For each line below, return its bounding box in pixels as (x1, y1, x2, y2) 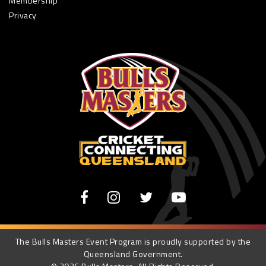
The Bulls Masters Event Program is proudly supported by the (15, 235, 251, 248)
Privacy (9, 9, 37, 22)
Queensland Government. (83, 248, 183, 261)
